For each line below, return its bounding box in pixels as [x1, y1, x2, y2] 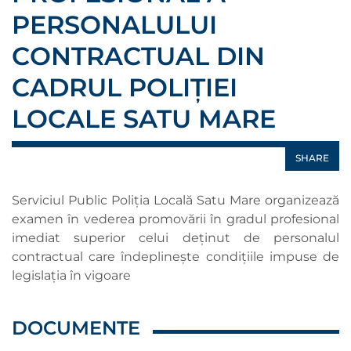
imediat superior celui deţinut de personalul [12, 230, 339, 245]
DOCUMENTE [12, 317, 140, 339]
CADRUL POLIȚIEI [12, 72, 237, 103]
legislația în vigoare [12, 268, 131, 283]
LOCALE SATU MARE [12, 103, 276, 134]
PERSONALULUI [12, 9, 217, 40]
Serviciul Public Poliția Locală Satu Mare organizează [12, 193, 339, 208]
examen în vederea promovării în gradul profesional [12, 212, 339, 226]
